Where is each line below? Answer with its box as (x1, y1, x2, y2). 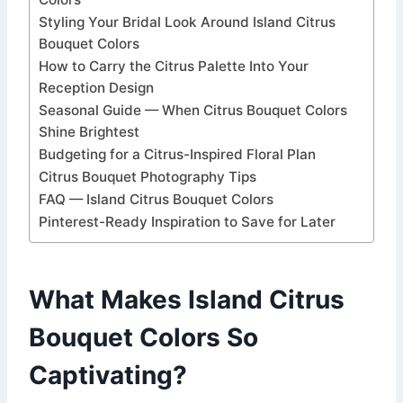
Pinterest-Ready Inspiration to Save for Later (39, 213, 336, 231)
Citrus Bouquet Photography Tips (39, 168, 256, 186)
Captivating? (29, 360, 187, 391)
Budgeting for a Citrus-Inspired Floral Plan (39, 146, 316, 164)
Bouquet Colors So (29, 322, 258, 354)
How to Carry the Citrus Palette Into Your (39, 58, 309, 76)
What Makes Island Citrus (29, 284, 345, 316)
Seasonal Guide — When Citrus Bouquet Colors (39, 102, 347, 120)
